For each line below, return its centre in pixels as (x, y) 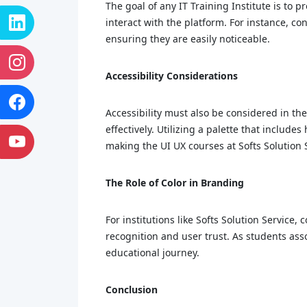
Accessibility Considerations (172, 76)
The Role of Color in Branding (175, 183)
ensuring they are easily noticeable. (189, 39)
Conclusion (132, 290)
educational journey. (154, 253)
